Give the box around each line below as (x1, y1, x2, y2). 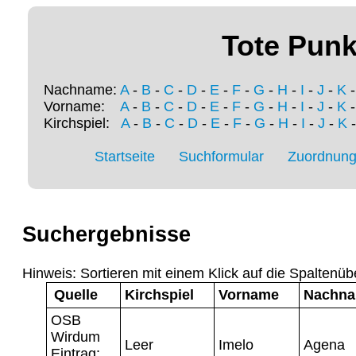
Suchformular (179, 149, 264, 165)
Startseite (95, 149, 155, 165)
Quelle (53, 286, 98, 303)
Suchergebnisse (22, 222, 191, 247)
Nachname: (44, 82, 120, 99)
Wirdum (51, 328, 100, 345)
